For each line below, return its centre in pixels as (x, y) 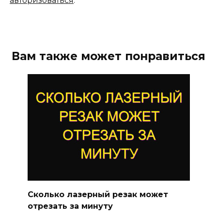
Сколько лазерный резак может (98, 194)
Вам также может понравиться (108, 56)
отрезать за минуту (70, 206)
